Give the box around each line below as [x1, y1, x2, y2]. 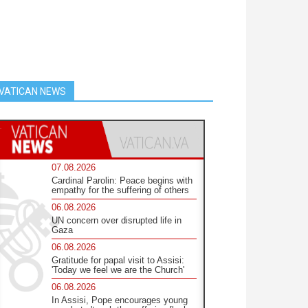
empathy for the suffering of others [52, 184, 190, 195]
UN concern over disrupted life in [52, 214, 182, 225]
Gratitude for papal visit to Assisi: [52, 254, 185, 265]
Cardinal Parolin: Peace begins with [52, 175, 193, 186]
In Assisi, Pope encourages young [52, 294, 188, 305]
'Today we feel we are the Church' [52, 264, 185, 275]
